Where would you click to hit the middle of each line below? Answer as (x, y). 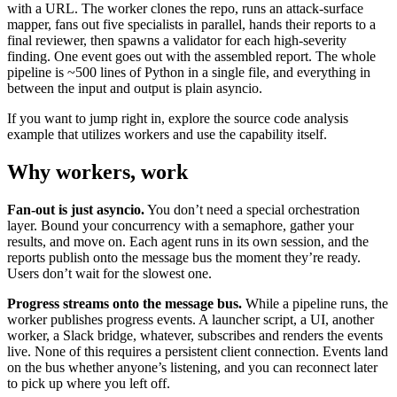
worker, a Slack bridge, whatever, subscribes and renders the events (195, 336)
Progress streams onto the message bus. (125, 304)
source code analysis (291, 119)
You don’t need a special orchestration (252, 210)
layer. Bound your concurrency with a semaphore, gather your (180, 226)
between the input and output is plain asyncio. (135, 89)
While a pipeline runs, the (315, 304)
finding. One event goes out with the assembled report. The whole (191, 57)
